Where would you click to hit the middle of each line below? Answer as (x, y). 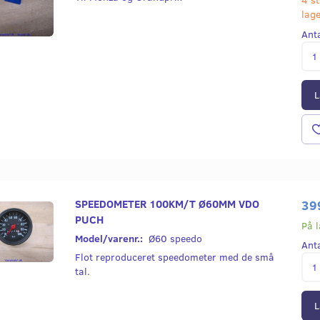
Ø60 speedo (175, 238)
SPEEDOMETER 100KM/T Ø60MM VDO (167, 203)
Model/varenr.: (110, 238)
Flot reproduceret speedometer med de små (174, 256)
